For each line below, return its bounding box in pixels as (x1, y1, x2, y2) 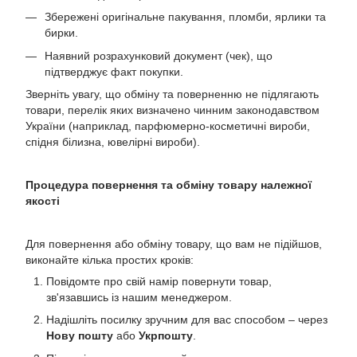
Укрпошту (139, 329, 193, 343)
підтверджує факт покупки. (45, 65, 183, 78)
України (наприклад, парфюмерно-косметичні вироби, (25, 120, 310, 133)
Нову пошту (46, 329, 113, 343)
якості (25, 194, 60, 208)
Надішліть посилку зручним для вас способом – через (46, 313, 328, 327)
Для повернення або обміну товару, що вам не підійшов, (25, 237, 322, 251)
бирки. (45, 26, 78, 40)
